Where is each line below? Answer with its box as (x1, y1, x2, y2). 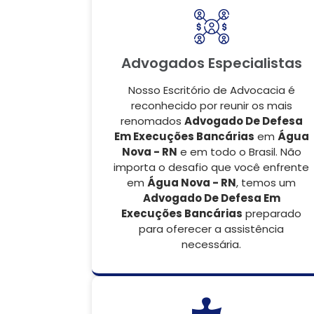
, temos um (236, 175, 296, 190)
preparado (243, 206, 301, 221)
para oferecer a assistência (139, 221, 284, 236)
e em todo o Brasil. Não (177, 144, 301, 159)
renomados (120, 114, 184, 128)
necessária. (182, 237, 241, 252)
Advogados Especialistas (121, 53, 302, 73)
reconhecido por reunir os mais (130, 98, 292, 113)
